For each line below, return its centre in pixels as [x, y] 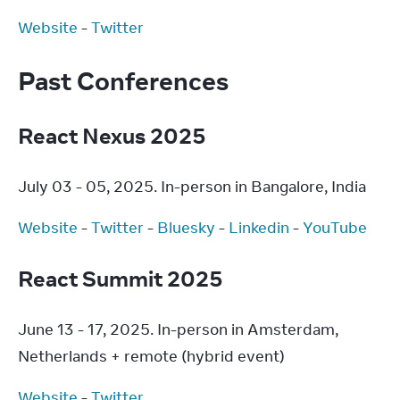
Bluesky [186, 228]
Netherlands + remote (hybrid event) [151, 356]
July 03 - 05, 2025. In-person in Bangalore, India [192, 187]
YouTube [335, 228]
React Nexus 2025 [114, 135]
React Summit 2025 [123, 278]
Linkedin [259, 228]
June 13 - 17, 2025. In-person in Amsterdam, [178, 329]
